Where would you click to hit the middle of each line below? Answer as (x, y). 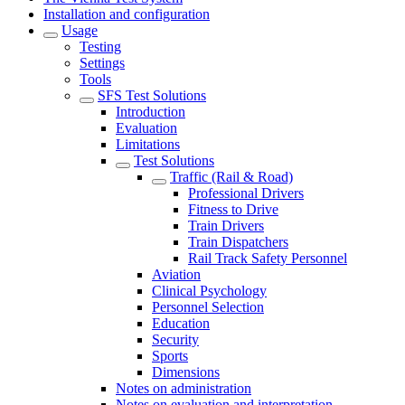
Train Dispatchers (238, 242)
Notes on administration (184, 388)
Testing (100, 47)
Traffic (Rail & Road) (231, 177)
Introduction (151, 112)
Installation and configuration (127, 14)
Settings (102, 63)
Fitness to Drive (233, 209)
